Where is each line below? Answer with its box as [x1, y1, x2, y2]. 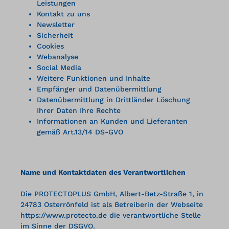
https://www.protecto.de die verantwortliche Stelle [20, 211, 201, 219]
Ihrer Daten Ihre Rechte [37, 106, 121, 114]
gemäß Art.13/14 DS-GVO [37, 127, 123, 136]
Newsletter [37, 20, 75, 29]
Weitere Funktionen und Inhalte [37, 74, 150, 82]
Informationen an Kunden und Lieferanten [37, 117, 188, 125]
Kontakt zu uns [37, 9, 90, 18]
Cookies [37, 41, 64, 50]
